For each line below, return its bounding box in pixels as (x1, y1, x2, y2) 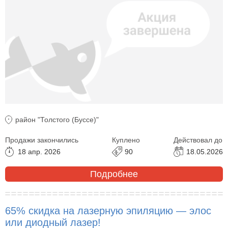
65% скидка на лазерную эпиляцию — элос (5, 205, 211, 217)
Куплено (112, 136, 140, 145)
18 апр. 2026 (18, 148, 61, 156)
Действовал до (174, 136, 222, 145)
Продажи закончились (5, 136, 78, 145)
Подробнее (90, 168, 138, 179)
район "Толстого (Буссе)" (15, 116, 99, 124)
